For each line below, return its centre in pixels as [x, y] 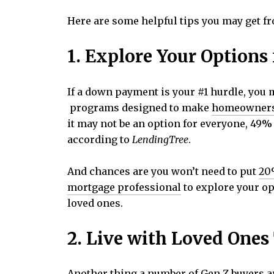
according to [100, 139]
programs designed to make [139, 107]
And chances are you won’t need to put [163, 172]
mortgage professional [124, 187]
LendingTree [160, 139]
